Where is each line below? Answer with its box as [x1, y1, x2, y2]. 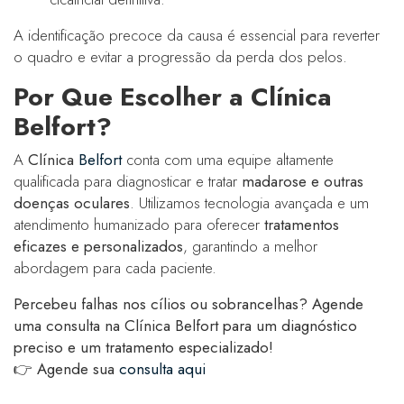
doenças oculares [14, 191, 130, 214]
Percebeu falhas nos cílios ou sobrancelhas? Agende [14, 292, 363, 315]
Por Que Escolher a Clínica [14, 78, 332, 115]
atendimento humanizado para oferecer [14, 213, 264, 235]
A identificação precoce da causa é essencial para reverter [14, 23, 380, 46]
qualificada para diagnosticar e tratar [14, 170, 242, 192]
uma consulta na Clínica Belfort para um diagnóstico [14, 314, 357, 336]
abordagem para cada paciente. [14, 256, 216, 279]
